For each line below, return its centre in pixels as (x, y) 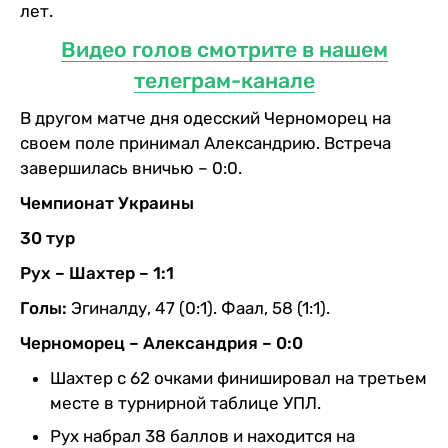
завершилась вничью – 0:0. (131, 167)
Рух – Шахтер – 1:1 (97, 272)
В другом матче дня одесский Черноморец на (205, 117)
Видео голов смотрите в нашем (224, 49)
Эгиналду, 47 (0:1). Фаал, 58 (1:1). (198, 307)
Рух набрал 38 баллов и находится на (202, 435)
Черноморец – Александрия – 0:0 (161, 342)
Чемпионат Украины (107, 202)
